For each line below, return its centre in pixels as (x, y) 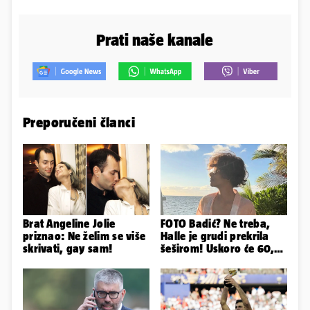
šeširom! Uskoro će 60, (218, 249)
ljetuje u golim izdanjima (222, 261)
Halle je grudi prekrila (215, 236)
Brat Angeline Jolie (69, 224)
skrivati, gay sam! (68, 249)
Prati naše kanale (155, 40)
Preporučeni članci (79, 122)
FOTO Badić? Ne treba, (216, 224)
